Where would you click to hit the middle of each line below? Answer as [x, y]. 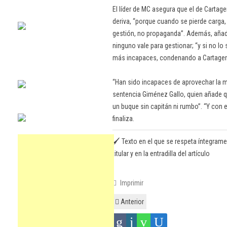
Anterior [131, 202]
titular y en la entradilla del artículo [161, 154]
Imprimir [131, 183]
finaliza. [124, 119]
